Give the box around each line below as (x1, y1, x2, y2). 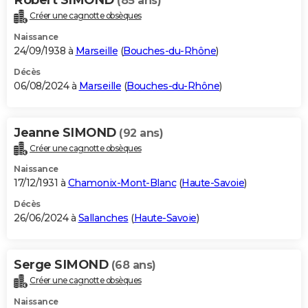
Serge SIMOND (14, 257, 111, 273)
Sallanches (78, 212, 129, 225)
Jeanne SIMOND (14, 124, 119, 140)
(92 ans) (119, 126, 163, 140)
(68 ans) (111, 258, 156, 272)
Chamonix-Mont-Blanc (67, 177, 176, 190)
